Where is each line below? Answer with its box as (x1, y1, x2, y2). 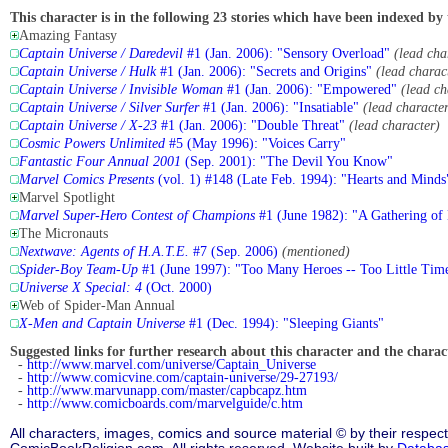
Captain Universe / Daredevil (19, 46, 183, 62)
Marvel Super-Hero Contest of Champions (19, 208, 255, 224)
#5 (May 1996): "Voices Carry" (165, 136, 346, 152)
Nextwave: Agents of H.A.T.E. (19, 244, 189, 260)
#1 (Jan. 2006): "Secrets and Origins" (156, 64, 372, 80)
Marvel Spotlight (19, 190, 115, 206)
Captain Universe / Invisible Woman (19, 82, 223, 98)
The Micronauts (19, 226, 108, 242)
